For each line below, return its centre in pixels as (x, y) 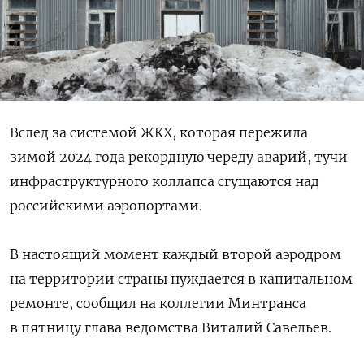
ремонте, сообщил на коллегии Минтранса (158, 303)
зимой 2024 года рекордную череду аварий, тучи (179, 156)
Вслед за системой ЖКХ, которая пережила (159, 132)
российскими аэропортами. (106, 205)
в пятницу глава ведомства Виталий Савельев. (171, 327)
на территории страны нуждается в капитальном (181, 278)
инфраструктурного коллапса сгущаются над (165, 181)
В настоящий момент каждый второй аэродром (175, 254)
